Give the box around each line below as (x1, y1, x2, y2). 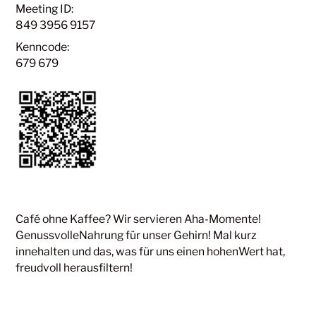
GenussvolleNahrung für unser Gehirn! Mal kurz (16, 228, 257, 242)
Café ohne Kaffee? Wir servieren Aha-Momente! (16, 212, 262, 226)
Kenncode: (16, 39, 70, 54)
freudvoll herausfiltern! (16, 260, 133, 274)
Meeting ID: (16, 1, 74, 16)
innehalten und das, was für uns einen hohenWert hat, (16, 244, 286, 258)
